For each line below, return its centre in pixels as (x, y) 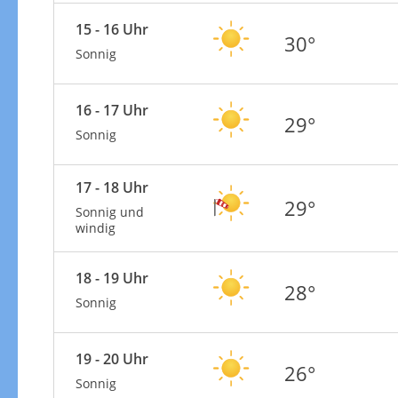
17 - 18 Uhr (111, 187)
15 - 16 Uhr (111, 29)
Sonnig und (109, 211)
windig (95, 227)
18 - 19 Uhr (111, 278)
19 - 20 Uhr (111, 358)
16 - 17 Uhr (111, 110)
